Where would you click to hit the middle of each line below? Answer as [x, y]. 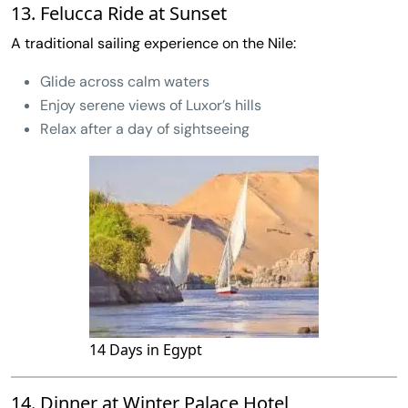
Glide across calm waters [125, 81]
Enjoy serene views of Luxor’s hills [151, 105]
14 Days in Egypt [146, 349]
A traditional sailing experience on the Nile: [153, 43]
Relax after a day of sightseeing [145, 128]
